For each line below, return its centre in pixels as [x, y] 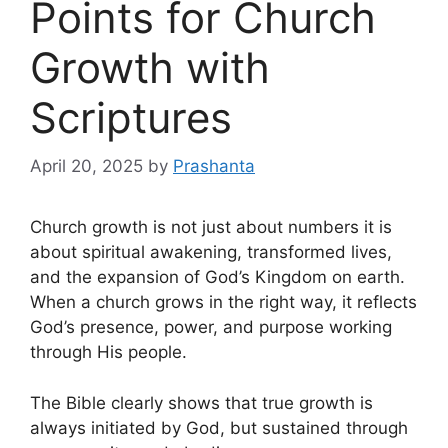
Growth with [150, 67]
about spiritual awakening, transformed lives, [211, 252]
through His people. [108, 352]
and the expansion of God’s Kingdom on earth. [217, 277]
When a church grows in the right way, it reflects [223, 302]
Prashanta [214, 166]
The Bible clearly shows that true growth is [201, 402]
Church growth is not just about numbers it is [211, 227]
